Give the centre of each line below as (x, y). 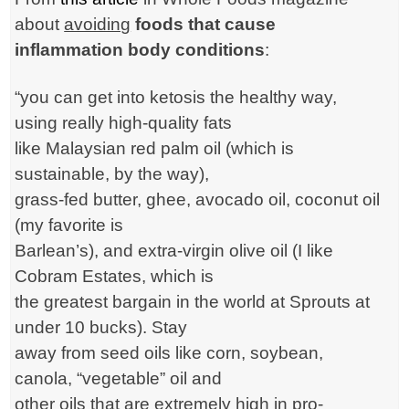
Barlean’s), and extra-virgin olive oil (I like (174, 251)
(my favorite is (69, 225)
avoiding (98, 25)
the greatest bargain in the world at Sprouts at (193, 302)
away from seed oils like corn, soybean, (169, 353)
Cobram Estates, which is (115, 277)
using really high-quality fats (124, 123)
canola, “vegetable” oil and (119, 379)
